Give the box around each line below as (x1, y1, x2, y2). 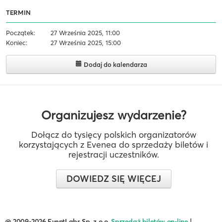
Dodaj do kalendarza (82, 60, 147, 69)
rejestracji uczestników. (68, 149, 159, 161)
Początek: (6, 29, 35, 37)
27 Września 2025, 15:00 (51, 39, 121, 47)
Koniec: (6, 39, 27, 47)
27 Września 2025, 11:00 (51, 29, 120, 37)
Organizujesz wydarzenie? (41, 108, 186, 123)
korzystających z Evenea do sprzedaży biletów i (19, 139, 208, 151)
